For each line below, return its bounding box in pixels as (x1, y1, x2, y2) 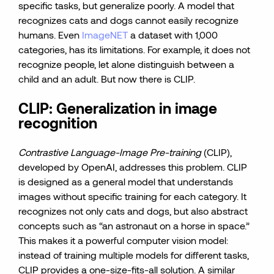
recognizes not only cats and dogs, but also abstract (18, 205, 248, 217)
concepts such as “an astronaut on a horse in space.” (18, 220, 250, 231)
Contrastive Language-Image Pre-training (18, 146, 202, 158)
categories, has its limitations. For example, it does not (18, 43, 251, 55)
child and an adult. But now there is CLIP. (18, 73, 196, 84)
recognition (18, 114, 98, 131)
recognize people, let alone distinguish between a (18, 58, 235, 70)
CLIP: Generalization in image (18, 99, 218, 117)
